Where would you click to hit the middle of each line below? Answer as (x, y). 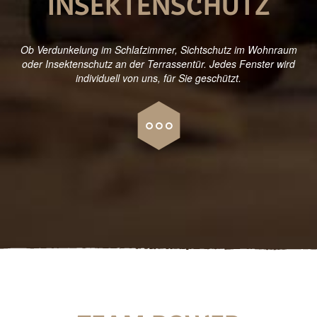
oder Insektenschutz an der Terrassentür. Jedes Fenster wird (158, 64)
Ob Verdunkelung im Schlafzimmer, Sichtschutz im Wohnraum (158, 50)
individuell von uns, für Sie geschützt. (158, 78)
